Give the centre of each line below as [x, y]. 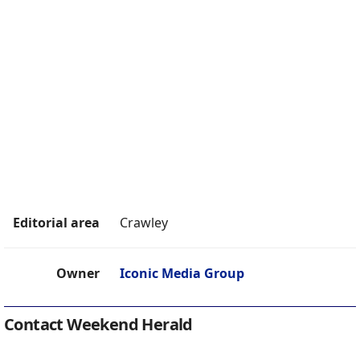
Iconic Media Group [182, 274]
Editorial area [56, 223]
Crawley [144, 223]
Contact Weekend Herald [98, 325]
